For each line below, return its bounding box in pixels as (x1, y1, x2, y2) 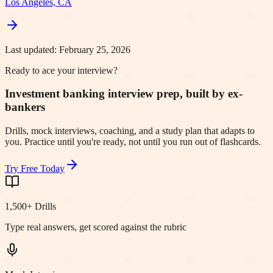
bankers (5, 101, 45, 114)
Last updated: (5, 44, 59, 55)
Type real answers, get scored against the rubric (5, 222, 186, 233)
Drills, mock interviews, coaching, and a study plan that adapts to (5, 126, 255, 136)
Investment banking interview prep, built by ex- (5, 87, 243, 101)
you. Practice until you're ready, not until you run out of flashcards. (5, 136, 261, 147)
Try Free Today (5, 163, 65, 174)
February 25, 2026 (59, 44, 130, 55)
